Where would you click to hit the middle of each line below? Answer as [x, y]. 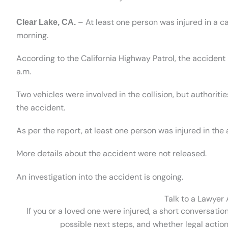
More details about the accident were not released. [111, 154]
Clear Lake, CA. [46, 22]
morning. [32, 35]
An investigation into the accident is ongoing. [100, 177]
